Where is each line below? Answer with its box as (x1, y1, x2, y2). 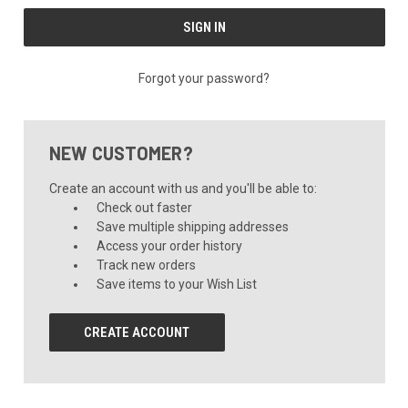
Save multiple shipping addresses (97, 219, 290, 234)
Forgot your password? (138, 70, 270, 86)
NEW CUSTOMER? (48, 141, 193, 164)
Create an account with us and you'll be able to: (48, 180, 317, 196)
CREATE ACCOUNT (84, 323, 190, 341)
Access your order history (97, 238, 243, 253)
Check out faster (97, 199, 193, 215)
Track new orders (97, 257, 197, 272)
